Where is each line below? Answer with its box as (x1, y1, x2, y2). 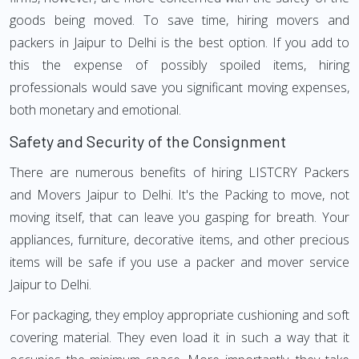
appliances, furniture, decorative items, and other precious (10, 231, 349, 248)
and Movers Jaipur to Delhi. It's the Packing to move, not (10, 186, 349, 204)
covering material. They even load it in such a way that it (10, 329, 349, 346)
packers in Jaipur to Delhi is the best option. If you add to (10, 34, 349, 51)
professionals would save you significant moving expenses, (10, 79, 349, 96)
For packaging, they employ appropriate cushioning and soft (10, 306, 349, 324)
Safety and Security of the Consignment (10, 131, 286, 151)
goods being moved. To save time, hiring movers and (10, 11, 349, 29)
